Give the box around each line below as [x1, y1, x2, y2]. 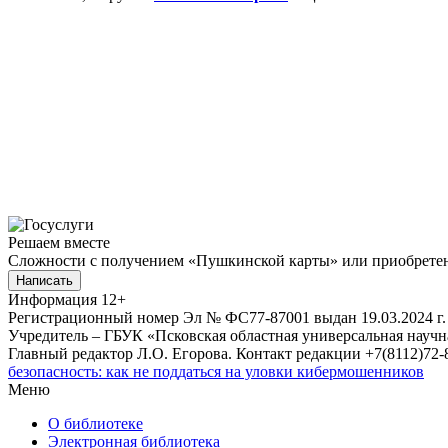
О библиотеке [48, 414, 143, 432]
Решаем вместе [8, 233, 110, 251]
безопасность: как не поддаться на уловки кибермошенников [8, 362, 424, 380]
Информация [8, 290, 97, 308]
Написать [16, 272, 73, 288]
